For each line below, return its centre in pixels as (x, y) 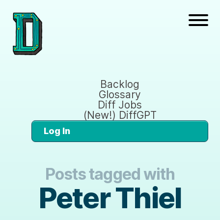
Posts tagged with (110, 174)
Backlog (120, 84)
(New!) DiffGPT (120, 115)
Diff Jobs (120, 105)
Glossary (120, 94)
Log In (57, 131)
